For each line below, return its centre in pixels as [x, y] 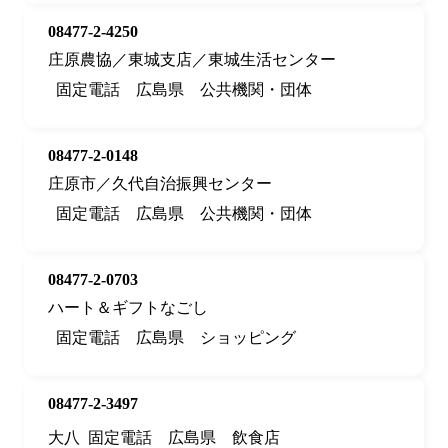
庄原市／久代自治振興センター [160, 184]
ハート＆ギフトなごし [128, 308]
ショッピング [248, 338]
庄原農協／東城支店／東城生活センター [192, 60]
